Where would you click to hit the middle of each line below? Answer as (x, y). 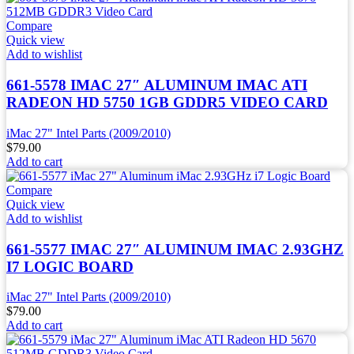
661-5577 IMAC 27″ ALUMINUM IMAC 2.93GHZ (175, 249)
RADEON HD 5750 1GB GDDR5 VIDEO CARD (167, 103)
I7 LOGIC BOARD (70, 266)
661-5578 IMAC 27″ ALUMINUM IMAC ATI (157, 85)
